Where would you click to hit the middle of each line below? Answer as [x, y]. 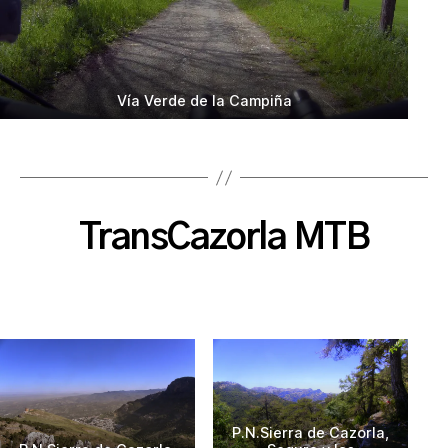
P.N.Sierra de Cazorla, [310, 433]
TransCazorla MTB [224, 238]
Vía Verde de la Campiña [204, 101]
